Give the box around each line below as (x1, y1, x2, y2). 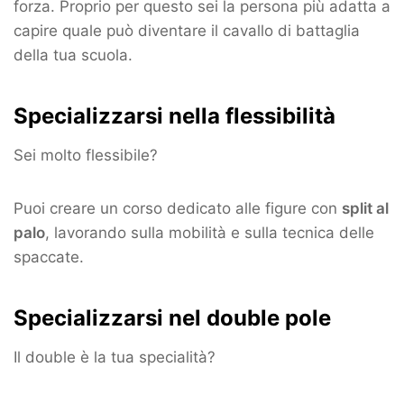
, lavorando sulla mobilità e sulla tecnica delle (45, 224, 374, 243)
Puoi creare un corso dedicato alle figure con (14, 199, 342, 218)
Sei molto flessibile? (14, 146, 158, 165)
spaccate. (14, 248, 84, 267)
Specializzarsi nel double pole (14, 305, 331, 332)
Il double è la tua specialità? (14, 348, 216, 367)
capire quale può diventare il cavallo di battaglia (14, 22, 360, 41)
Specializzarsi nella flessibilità (14, 103, 335, 130)
